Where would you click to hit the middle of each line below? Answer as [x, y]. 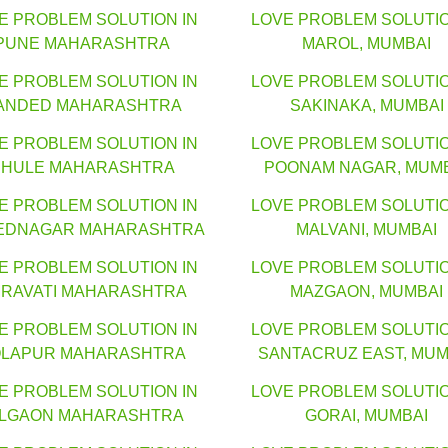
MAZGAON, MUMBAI [366, 292]
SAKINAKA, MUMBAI [366, 106]
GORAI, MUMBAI [366, 416]
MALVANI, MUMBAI [366, 230]
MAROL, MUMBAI [366, 44]
